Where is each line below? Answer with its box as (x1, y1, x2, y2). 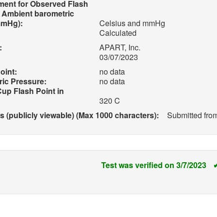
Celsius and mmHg (97, 17, 166, 29)
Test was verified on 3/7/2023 (101, 159, 208, 170)
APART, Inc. (97, 42, 141, 53)
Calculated (97, 27, 137, 38)
